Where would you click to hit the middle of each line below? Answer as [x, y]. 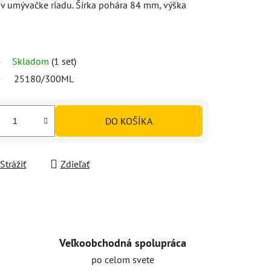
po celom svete [122, 259]
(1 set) [64, 61]
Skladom [32, 61]
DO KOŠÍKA [129, 121]
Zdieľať [75, 164]
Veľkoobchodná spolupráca [122, 243]
